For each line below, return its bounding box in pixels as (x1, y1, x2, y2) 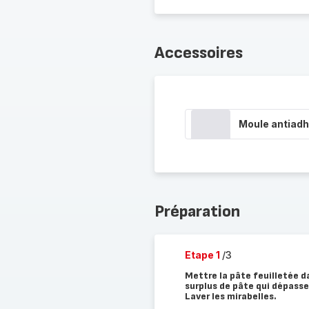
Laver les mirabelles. (184, 290, 277, 302)
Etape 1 (184, 249, 222, 261)
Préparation (154, 201, 240, 221)
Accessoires (154, 43, 243, 63)
